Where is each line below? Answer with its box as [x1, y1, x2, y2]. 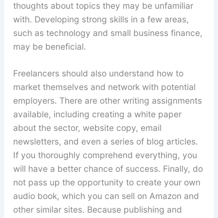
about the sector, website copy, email [13, 123, 162, 133]
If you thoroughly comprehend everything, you [13, 150, 197, 161]
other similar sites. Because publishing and [13, 204, 182, 215]
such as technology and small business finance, [13, 27, 202, 38]
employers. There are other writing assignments [13, 95, 202, 106]
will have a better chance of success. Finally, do [13, 163, 203, 174]
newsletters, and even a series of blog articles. [13, 136, 198, 147]
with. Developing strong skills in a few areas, [13, 14, 189, 24]
